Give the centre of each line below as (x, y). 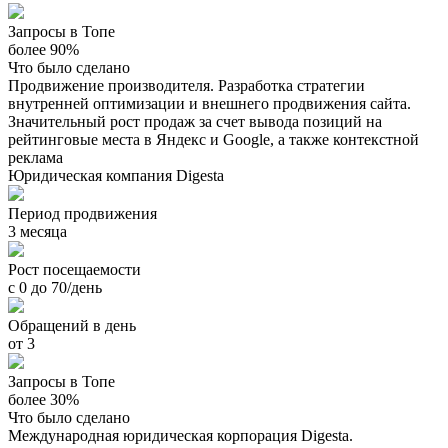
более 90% (43, 49)
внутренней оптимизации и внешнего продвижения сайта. (209, 103)
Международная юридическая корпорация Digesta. (180, 435)
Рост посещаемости (74, 269)
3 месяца (37, 231)
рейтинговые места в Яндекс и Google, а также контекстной (213, 139)
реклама (35, 157)
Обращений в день (72, 325)
